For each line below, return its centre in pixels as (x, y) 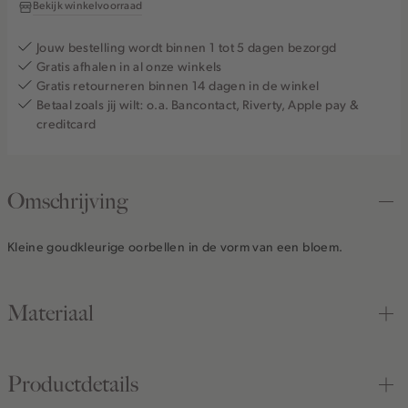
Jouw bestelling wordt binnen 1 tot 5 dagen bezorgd (187, 47)
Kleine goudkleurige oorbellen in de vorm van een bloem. (175, 247)
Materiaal (51, 314)
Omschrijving (67, 202)
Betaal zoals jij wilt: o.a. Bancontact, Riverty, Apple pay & (198, 105)
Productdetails (73, 385)
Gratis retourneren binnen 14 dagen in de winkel (178, 86)
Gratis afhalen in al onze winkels (129, 66)
